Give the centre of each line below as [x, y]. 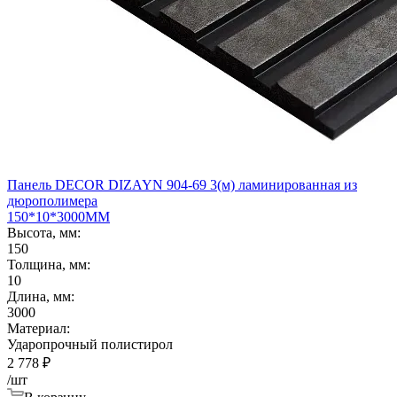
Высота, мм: [44, 232]
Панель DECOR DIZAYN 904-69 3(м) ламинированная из [182, 184]
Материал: [39, 328]
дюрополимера [52, 200]
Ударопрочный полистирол [90, 344]
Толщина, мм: [49, 264]
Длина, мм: [41, 296]
